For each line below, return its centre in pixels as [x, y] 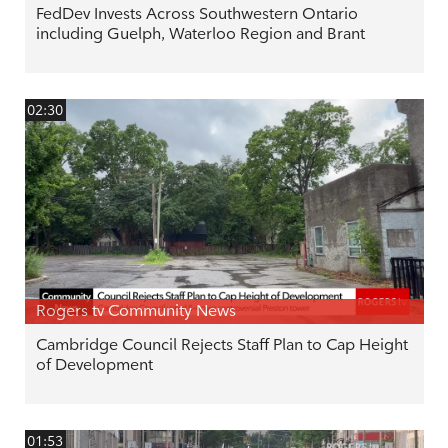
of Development [94, 364]
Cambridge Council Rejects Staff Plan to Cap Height [221, 344]
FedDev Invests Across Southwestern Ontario [196, 14]
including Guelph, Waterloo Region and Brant [200, 34]
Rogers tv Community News [135, 311]
